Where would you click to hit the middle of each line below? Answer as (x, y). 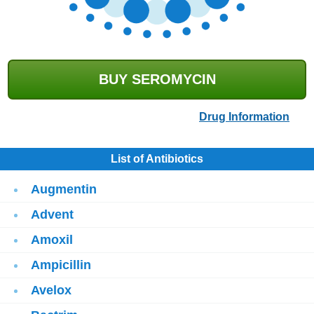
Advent (52, 214)
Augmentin (64, 189)
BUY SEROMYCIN (157, 79)
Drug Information (244, 117)
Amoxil (52, 240)
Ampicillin (61, 265)
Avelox (51, 290)
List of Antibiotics (157, 159)
